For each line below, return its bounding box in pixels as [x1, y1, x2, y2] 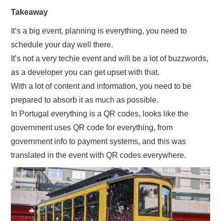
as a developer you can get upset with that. [11, 68, 160, 76]
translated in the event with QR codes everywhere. [11, 150, 186, 159]
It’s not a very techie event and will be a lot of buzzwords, [11, 54, 209, 63]
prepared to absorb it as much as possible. [11, 95, 159, 104]
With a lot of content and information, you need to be [11, 81, 192, 90]
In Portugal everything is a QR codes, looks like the [11, 109, 189, 118]
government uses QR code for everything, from [11, 123, 173, 132]
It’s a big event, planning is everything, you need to [11, 26, 187, 35]
